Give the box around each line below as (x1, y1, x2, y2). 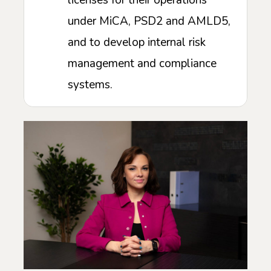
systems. (68, 77, 113, 93)
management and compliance (68, 56, 217, 72)
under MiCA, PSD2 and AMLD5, (68, 13, 230, 30)
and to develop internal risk (68, 34, 206, 51)
